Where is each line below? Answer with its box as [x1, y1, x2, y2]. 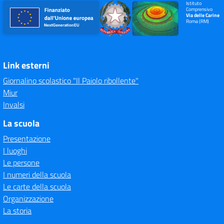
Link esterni [3, 58, 49, 72]
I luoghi [3, 144, 27, 156]
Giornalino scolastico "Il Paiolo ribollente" [3, 74, 138, 86]
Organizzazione [3, 192, 53, 204]
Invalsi [3, 98, 24, 110]
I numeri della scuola [3, 168, 71, 180]
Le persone [3, 156, 39, 168]
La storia [3, 204, 31, 216]
